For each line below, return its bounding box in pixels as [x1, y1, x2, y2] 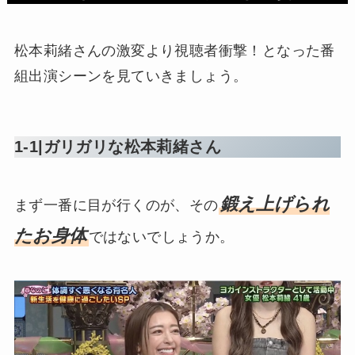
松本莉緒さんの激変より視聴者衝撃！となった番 [13, 43, 335, 59]
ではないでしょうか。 [88, 228, 235, 245]
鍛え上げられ [219, 193, 330, 214]
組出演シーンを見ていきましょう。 [13, 68, 248, 85]
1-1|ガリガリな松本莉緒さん [13, 137, 221, 155]
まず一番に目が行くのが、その [13, 197, 219, 213]
